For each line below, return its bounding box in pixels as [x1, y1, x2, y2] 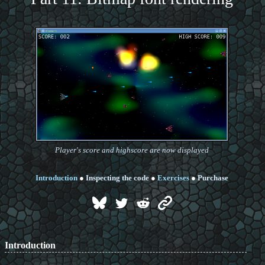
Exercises [157, 173, 189, 183]
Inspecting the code [86, 173, 149, 183]
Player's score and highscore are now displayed [55, 146, 209, 155]
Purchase [198, 173, 228, 183]
